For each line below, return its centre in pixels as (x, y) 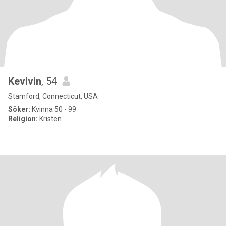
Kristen (50, 119)
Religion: (23, 119)
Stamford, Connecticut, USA (53, 96)
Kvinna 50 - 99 (53, 109)
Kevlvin (25, 81)
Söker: (19, 109)
